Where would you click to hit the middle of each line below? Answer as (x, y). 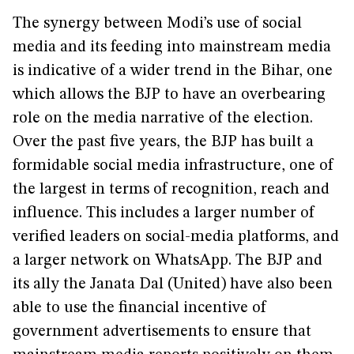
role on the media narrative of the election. (163, 119)
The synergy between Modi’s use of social (157, 24)
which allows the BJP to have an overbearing (169, 95)
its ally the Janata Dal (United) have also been (173, 284)
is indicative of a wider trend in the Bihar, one (173, 71)
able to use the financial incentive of (139, 308)
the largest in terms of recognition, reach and (171, 190)
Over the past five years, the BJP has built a (163, 142)
